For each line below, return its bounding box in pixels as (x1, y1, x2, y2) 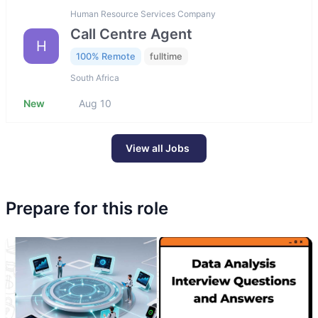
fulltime (150, 50, 182, 62)
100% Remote (76, 50, 136, 62)
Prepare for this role (6, 198, 168, 219)
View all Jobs (126, 142, 190, 155)
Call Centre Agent (70, 25, 192, 43)
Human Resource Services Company (70, 8, 216, 19)
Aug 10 (79, 97, 111, 110)
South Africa (70, 72, 119, 84)
